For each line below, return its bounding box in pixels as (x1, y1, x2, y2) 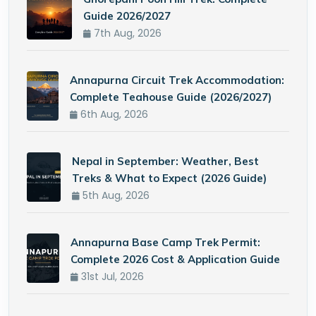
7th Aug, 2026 (90, 26, 162, 40)
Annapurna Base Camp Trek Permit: (71, 236, 261, 249)
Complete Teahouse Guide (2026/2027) (69, 90, 272, 104)
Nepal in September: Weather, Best (72, 154, 260, 168)
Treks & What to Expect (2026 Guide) (72, 171, 267, 185)
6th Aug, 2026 (77, 107, 148, 121)
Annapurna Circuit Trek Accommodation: (69, 73, 284, 87)
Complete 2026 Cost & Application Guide (71, 253, 281, 266)
